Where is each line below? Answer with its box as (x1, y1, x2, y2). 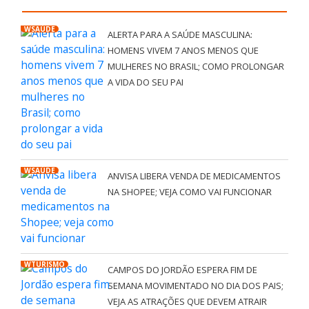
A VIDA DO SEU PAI (107, 75, 183, 88)
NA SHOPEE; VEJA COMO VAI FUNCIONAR (107, 185, 272, 198)
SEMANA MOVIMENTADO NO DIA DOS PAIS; (107, 279, 283, 292)
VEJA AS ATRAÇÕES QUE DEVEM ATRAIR (107, 295, 267, 308)
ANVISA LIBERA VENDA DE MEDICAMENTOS (107, 169, 281, 182)
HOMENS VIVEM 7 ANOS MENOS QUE (107, 43, 259, 57)
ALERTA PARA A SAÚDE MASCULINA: (107, 28, 252, 41)
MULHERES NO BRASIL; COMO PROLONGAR (107, 59, 284, 72)
